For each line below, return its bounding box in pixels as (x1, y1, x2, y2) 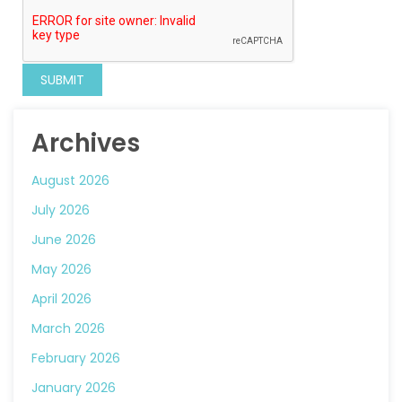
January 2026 (31, 379, 116, 397)
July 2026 (31, 201, 90, 219)
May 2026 (31, 260, 92, 278)
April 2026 (31, 290, 92, 308)
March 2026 (31, 319, 105, 337)
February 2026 (31, 349, 120, 367)
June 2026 (31, 231, 96, 249)
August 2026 (31, 171, 109, 189)
